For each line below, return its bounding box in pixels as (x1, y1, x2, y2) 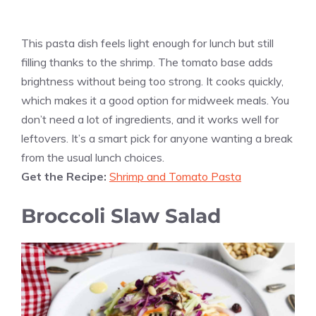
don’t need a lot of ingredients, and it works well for (21, 112, 279, 127)
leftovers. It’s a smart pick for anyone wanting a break (21, 131, 293, 146)
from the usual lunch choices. (21, 150, 164, 165)
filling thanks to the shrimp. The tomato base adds (21, 55, 273, 70)
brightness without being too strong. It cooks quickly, (21, 74, 284, 89)
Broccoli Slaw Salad (21, 204, 221, 229)
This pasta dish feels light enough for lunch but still (21, 36, 274, 51)
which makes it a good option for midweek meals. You (21, 93, 289, 108)
